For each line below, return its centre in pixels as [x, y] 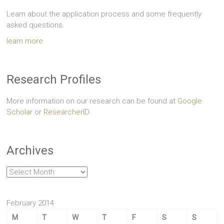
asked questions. [36, 25]
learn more [25, 41]
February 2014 [30, 203]
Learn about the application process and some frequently [104, 14]
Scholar [20, 112]
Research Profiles [54, 80]
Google [190, 101]
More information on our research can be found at [92, 101]
